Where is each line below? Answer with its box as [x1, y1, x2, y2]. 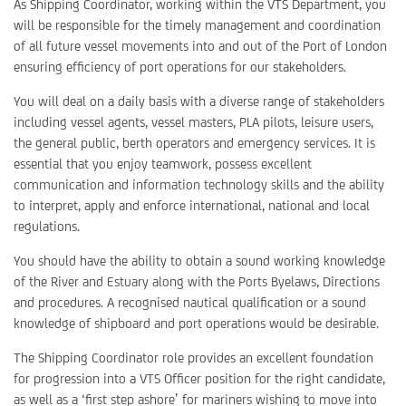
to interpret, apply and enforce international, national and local [14, 198, 370, 213]
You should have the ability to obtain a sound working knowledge [14, 253, 385, 268]
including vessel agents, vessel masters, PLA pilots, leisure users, [14, 114, 373, 130]
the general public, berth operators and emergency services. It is [14, 135, 375, 150]
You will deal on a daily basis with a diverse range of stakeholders [14, 93, 384, 109]
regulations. [14, 218, 80, 234]
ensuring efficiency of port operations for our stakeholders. [14, 59, 346, 74]
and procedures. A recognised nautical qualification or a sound [14, 295, 366, 310]
